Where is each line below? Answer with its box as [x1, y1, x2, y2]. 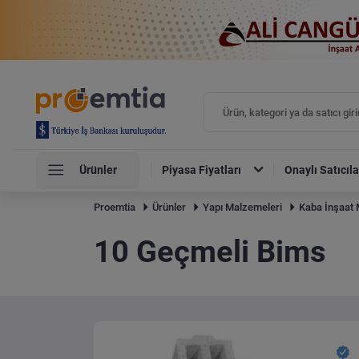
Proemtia [94, 201, 135, 214]
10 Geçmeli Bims [94, 234, 326, 270]
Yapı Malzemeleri [203, 201, 283, 214]
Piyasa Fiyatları [162, 163, 242, 177]
